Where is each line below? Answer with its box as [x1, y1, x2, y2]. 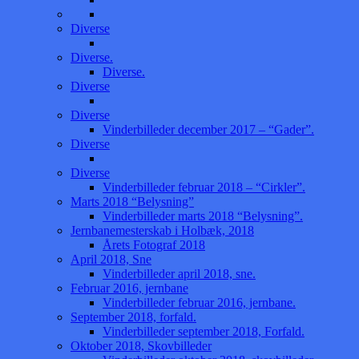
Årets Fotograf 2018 [103, 237, 205, 252]
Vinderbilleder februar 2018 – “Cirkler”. [103, 179, 305, 194]
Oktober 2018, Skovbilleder [71, 338, 212, 353]
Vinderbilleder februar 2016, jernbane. [103, 295, 296, 309]
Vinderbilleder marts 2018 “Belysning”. [103, 208, 303, 223]
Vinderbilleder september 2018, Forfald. [103, 324, 305, 338]
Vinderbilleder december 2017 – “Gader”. [103, 122, 314, 136]
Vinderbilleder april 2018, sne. [103, 266, 256, 280]
